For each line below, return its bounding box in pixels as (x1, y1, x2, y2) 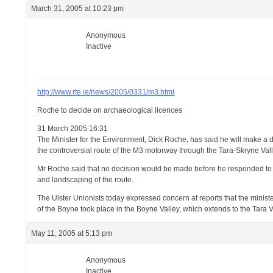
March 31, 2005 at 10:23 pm (31, 4, 124, 13)
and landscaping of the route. (37, 175, 134, 184)
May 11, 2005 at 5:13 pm (31, 229, 113, 238)
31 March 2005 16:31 (37, 124, 108, 133)
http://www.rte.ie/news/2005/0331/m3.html (37, 88, 175, 96)
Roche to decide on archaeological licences (37, 106, 183, 115)
